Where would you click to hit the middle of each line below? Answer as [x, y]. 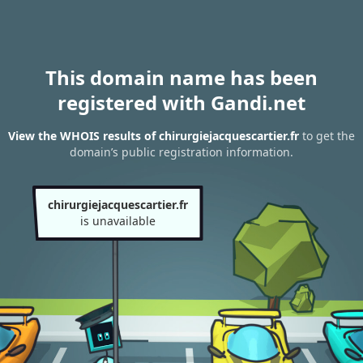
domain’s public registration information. [181, 152]
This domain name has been [181, 77]
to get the [327, 136]
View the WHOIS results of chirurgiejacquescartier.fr [154, 136]
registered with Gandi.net [181, 102]
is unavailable [117, 221]
